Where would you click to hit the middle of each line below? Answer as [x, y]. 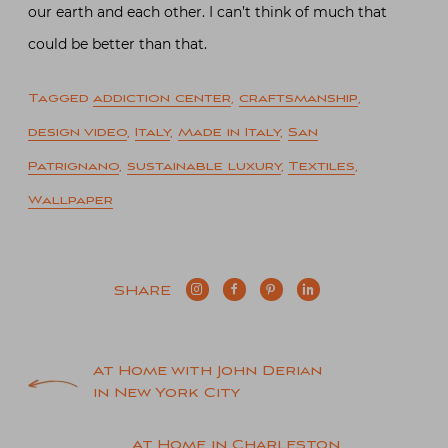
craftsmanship [298, 99]
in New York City [166, 394]
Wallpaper [70, 201]
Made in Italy [229, 133]
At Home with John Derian [207, 372]
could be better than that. [117, 44]
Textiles [321, 167]
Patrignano [73, 167]
